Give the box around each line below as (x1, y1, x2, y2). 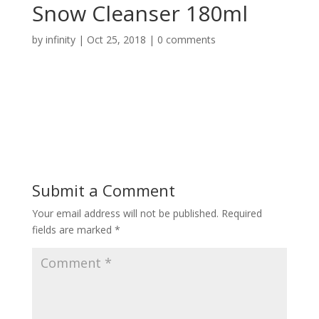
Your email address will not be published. (31, 206, 219, 221)
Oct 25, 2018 (86, 33, 146, 47)
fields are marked (31, 223, 115, 237)
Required (221, 206, 262, 221)
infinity (45, 33, 75, 47)
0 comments (157, 33, 216, 47)
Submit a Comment (31, 179, 175, 202)
